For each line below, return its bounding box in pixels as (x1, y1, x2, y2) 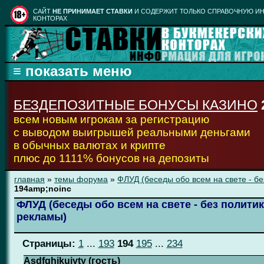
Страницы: (22, 238, 75, 249)
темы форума (54, 174, 108, 184)
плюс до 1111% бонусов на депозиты (14, 152, 209, 164)
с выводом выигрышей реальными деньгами (14, 126, 250, 138)
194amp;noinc (14, 184, 71, 193)
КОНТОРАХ (33, 15, 67, 22)
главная (14, 174, 45, 184)
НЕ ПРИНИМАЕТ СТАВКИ (52, 8, 133, 15)
